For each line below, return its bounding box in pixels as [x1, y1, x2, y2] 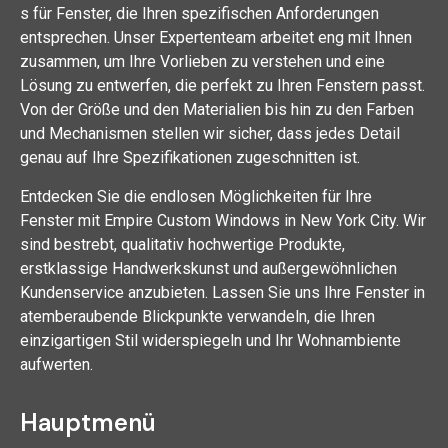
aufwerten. [20, 354, 93, 374]
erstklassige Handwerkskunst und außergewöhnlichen [20, 258, 397, 278]
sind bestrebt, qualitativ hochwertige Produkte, [20, 234, 345, 254]
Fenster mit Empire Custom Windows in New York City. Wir [20, 210, 426, 230]
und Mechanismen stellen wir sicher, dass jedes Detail [20, 124, 400, 144]
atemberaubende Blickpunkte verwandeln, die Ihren [20, 306, 375, 326]
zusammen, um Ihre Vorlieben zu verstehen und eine [20, 52, 385, 72]
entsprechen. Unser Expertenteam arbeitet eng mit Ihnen [20, 28, 412, 48]
